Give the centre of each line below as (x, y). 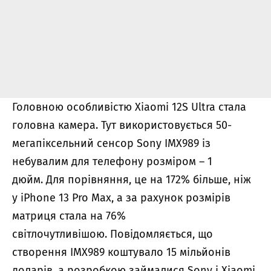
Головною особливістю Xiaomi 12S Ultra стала (129, 107)
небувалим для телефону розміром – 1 (112, 161)
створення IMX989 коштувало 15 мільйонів (121, 252)
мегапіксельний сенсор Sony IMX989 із (111, 143)
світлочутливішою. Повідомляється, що (113, 234)
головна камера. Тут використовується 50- (122, 125)
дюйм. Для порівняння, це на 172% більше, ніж (132, 179)
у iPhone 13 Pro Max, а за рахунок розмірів (121, 198)
